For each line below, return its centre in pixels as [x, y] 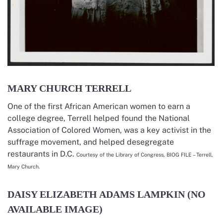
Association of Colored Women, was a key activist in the [109, 130]
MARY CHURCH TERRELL [69, 88]
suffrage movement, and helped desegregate [91, 142]
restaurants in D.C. [42, 154]
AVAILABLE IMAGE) [55, 209]
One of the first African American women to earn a [99, 106]
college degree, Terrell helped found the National [99, 118]
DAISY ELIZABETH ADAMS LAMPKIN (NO [107, 194]
